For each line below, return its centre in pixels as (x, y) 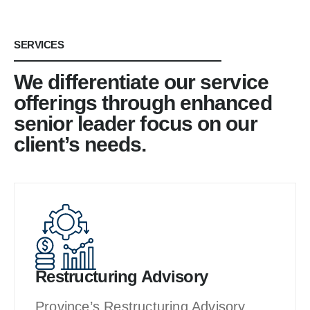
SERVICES (39, 44)
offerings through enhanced (143, 102)
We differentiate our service (141, 82)
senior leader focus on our (136, 123)
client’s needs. (80, 144)
